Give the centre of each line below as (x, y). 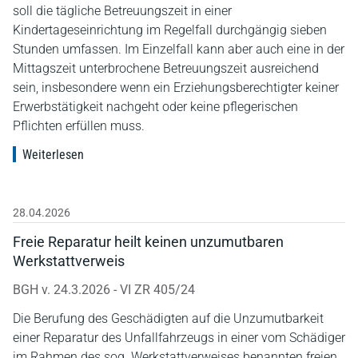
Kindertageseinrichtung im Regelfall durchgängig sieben (170, 30)
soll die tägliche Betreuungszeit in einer (122, 10)
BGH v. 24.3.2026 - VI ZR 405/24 (104, 289)
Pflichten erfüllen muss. (79, 125)
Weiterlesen (53, 154)
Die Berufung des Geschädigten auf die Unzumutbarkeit (168, 318)
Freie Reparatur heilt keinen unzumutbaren (148, 241)
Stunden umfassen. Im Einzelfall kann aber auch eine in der (179, 49)
